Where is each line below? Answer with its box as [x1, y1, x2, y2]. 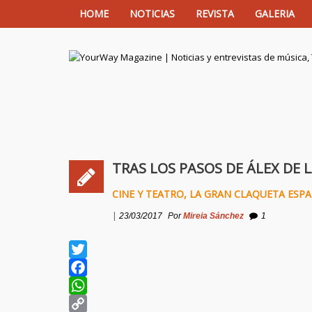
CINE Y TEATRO [112, 187, 184, 201]
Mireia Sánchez [183, 211, 244, 221]
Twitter [69, 261, 97, 274]
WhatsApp [69, 297, 113, 310]
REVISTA [196, 7, 234, 20]
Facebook [69, 279, 110, 292]
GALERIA [255, 7, 295, 20]
